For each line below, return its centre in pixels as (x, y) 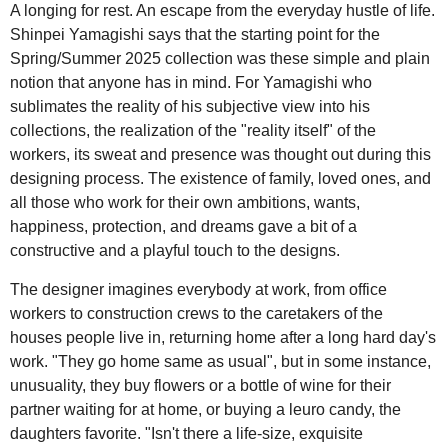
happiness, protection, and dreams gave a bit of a (183, 226)
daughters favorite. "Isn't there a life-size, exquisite (186, 433)
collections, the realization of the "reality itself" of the (193, 130)
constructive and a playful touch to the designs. (175, 250)
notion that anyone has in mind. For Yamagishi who (191, 82)
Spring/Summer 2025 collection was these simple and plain (220, 58)
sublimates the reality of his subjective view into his (190, 106)
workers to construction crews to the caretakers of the (196, 313)
